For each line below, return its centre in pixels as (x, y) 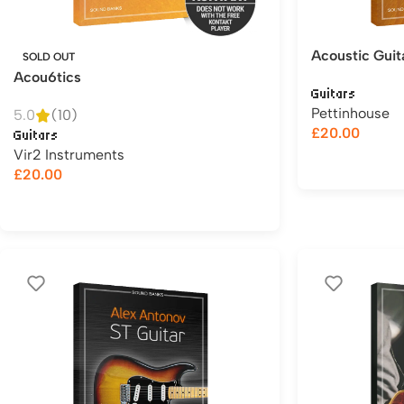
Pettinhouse (350, 113)
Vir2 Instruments (69, 155)
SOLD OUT (49, 57)
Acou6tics (47, 77)
